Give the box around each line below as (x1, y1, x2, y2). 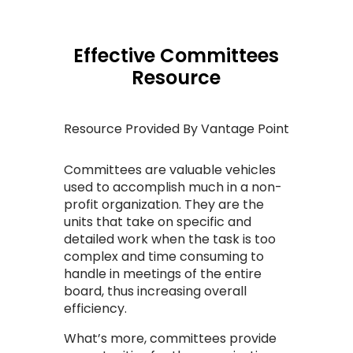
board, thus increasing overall (63, 282, 247, 301)
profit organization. (63, 195, 184, 214)
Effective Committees (73, 43, 280, 69)
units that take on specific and (63, 213, 251, 232)
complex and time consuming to (63, 247, 264, 266)
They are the (184, 195, 264, 214)
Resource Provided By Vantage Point (63, 120, 289, 139)
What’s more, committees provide (63, 329, 277, 348)
